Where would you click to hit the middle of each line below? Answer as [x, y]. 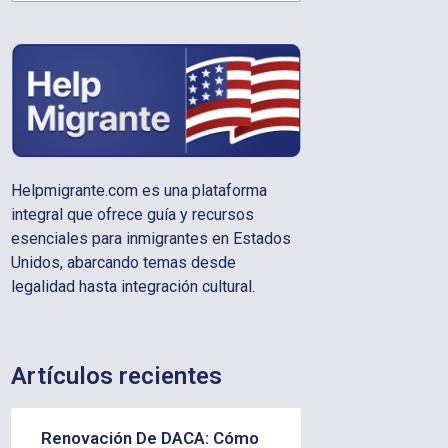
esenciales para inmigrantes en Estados [150, 239]
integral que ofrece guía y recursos [132, 215]
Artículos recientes [116, 375]
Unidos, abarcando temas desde [123, 263]
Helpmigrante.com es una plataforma [138, 191]
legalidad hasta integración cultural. [132, 287]
